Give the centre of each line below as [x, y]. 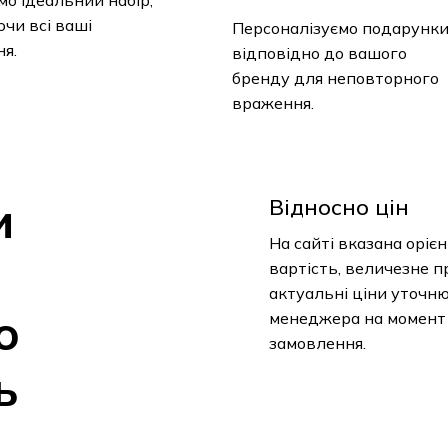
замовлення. [317, 342]
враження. [272, 102]
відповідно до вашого [319, 52]
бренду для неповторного [335, 77]
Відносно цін [339, 206]
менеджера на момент [357, 317]
